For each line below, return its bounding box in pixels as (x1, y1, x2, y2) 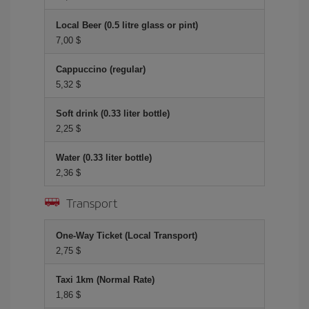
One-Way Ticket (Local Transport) (56, 230, 197, 241)
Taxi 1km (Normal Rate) (56, 275, 154, 285)
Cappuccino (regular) (56, 64, 146, 74)
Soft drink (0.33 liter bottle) (56, 108, 170, 119)
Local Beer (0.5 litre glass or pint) (56, 20, 198, 30)
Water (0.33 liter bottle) (56, 152, 152, 163)
